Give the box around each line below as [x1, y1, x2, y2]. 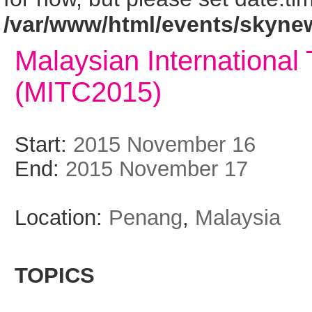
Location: [15, 205, 109, 229]
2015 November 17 [65, 157, 248, 180]
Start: [15, 132, 73, 156]
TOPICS [15, 263, 95, 287]
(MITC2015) [15, 77, 162, 107]
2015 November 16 [73, 132, 256, 156]
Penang [109, 205, 182, 229]
